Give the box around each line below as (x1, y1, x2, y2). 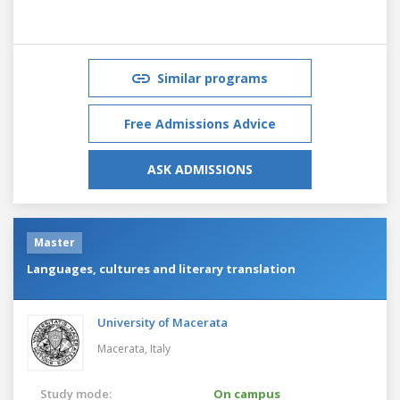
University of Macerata (97, 313, 228, 330)
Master (34, 234, 75, 250)
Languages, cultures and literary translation (27, 260, 296, 277)
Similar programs (157, 69, 268, 87)
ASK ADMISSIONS (147, 160, 253, 178)
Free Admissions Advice (124, 114, 276, 132)
